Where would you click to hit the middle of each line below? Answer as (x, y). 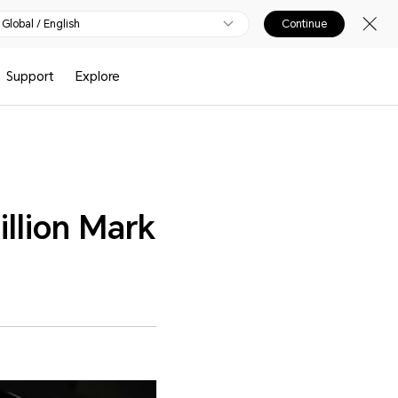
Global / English (41, 24)
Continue (304, 24)
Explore (97, 76)
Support (31, 76)
